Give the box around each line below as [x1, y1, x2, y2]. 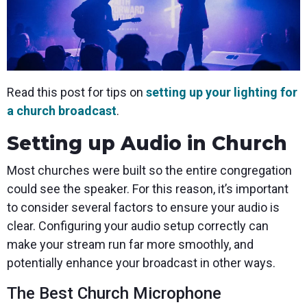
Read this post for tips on [7, 85, 146, 100]
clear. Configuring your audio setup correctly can [7, 219, 269, 234]
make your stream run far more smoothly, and [7, 237, 254, 252]
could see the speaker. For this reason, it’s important [7, 182, 288, 197]
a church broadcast [7, 103, 116, 119]
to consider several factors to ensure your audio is [7, 200, 280, 215]
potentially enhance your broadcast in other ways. [7, 256, 275, 271]
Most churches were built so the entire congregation [7, 163, 292, 178]
